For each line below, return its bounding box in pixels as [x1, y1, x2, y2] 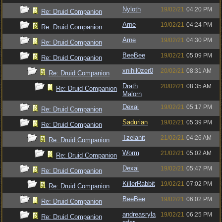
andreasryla [122, 211, 156, 218]
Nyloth [122, 5, 141, 13]
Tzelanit [122, 134, 145, 141]
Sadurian [122, 118, 148, 126]
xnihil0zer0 [122, 67, 153, 74]
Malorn [122, 90, 142, 98]
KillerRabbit [122, 180, 155, 187]
